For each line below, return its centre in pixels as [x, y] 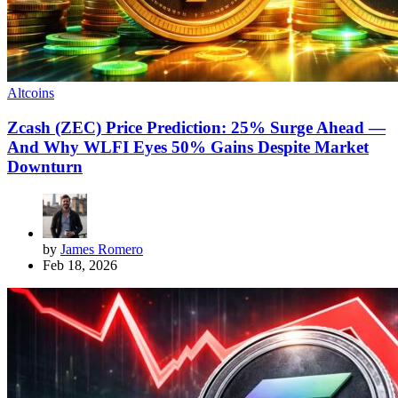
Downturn [45, 166]
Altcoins [31, 93]
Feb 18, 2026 [80, 265]
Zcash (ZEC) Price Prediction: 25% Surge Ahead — [196, 127]
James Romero [102, 249]
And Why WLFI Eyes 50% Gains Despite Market [188, 147]
